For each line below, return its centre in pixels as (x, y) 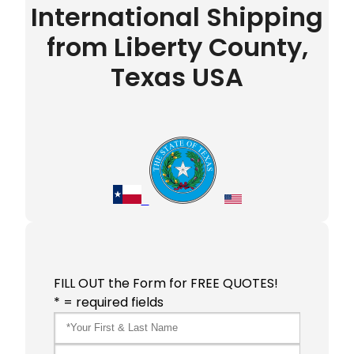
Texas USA (177, 77)
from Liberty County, (177, 47)
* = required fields (109, 302)
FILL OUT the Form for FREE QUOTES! (166, 283)
